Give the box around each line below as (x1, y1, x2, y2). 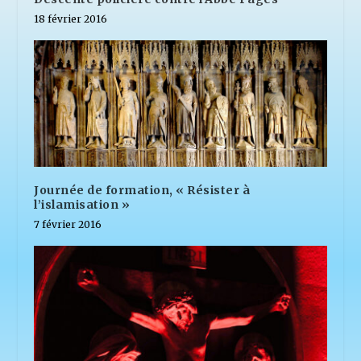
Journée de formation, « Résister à (34, 182, 251, 197)
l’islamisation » (34, 197, 131, 212)
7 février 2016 (34, 218, 102, 230)
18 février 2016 (34, 12, 108, 25)
